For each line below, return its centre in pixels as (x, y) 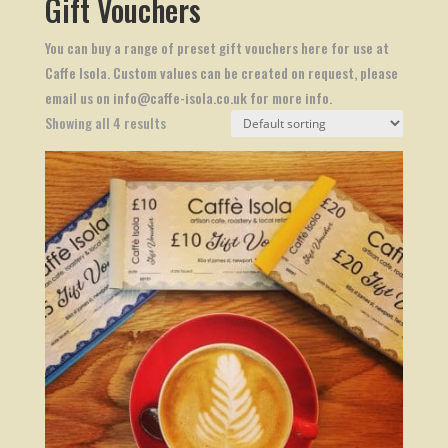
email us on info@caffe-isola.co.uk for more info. (188, 97)
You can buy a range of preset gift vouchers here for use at (216, 47)
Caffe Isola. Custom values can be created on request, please (221, 72)
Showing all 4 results (105, 122)
